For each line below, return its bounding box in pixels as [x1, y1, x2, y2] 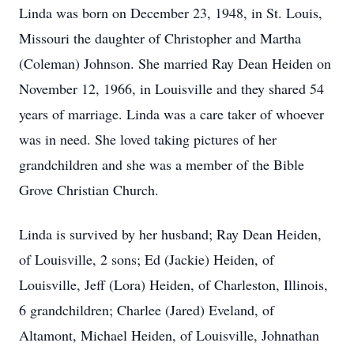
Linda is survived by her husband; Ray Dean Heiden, [19, 224, 322, 243]
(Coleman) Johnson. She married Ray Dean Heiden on [19, 54, 331, 73]
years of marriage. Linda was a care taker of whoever [19, 104, 324, 123]
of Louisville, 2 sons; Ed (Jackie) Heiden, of [19, 250, 274, 269]
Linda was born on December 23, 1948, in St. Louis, [19, 3, 322, 22]
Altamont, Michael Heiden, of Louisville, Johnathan [19, 326, 319, 345]
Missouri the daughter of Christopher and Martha [19, 28, 301, 47]
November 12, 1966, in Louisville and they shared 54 [19, 79, 324, 98]
